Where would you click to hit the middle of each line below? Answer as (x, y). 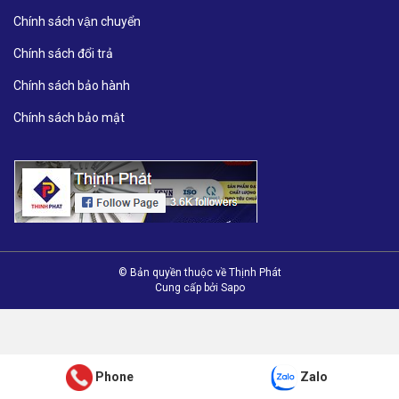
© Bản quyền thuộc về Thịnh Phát (199, 273)
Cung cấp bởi (187, 288)
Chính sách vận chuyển (77, 22)
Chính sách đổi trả (63, 54)
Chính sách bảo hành (72, 86)
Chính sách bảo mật (69, 118)
